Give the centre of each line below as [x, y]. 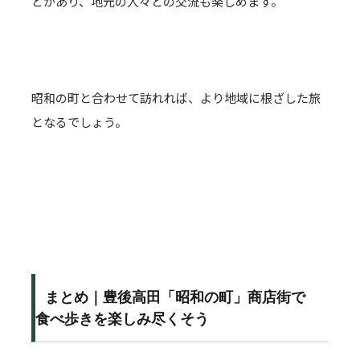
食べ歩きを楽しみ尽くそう [122, 319]
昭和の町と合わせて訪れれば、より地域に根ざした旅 [176, 98]
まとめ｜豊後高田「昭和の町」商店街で [175, 297]
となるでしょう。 [79, 122]
